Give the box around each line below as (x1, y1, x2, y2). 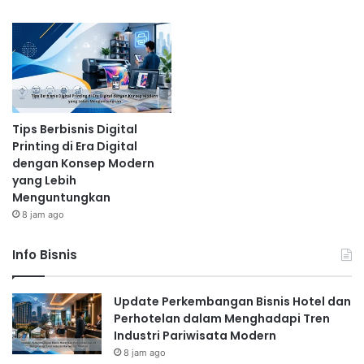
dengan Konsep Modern (12, 154, 154, 171)
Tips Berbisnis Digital (12, 120, 137, 137)
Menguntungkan (12, 188, 110, 206)
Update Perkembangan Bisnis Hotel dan (114, 292, 351, 310)
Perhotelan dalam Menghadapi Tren (114, 310, 330, 327)
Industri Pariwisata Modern (114, 327, 276, 344)
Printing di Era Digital (12, 137, 137, 154)
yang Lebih (12, 171, 76, 188)
